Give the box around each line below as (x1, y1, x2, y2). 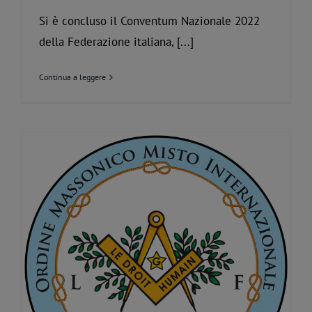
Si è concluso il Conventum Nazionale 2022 (39, 13, 260, 29)
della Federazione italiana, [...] (39, 34, 194, 50)
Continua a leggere (39, 72, 106, 83)
